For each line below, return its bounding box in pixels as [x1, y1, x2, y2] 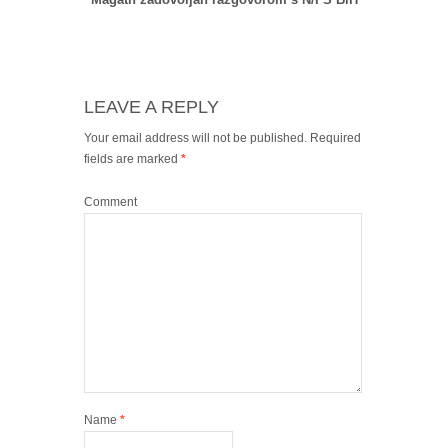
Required [307, 131, 361, 146]
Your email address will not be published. [84, 131, 307, 146]
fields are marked [84, 152, 181, 167]
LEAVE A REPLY [84, 97, 219, 118]
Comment [84, 195, 137, 210]
